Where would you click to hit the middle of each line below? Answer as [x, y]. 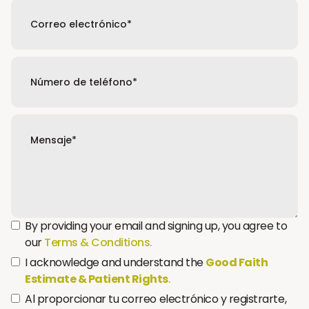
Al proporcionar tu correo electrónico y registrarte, [156, 299]
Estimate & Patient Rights [97, 279]
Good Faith [237, 262]
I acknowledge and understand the [116, 262]
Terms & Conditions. [98, 242]
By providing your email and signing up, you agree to [156, 226]
